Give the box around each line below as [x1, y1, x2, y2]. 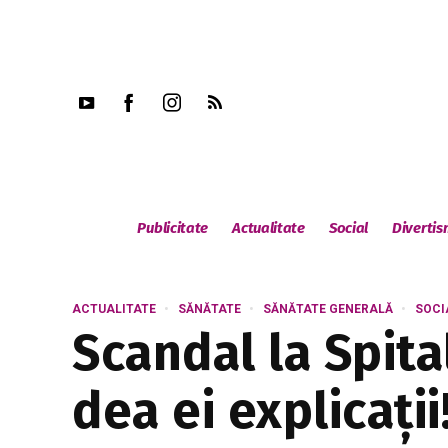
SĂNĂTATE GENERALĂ [263, 302, 393, 316]
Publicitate [137, 219, 209, 237]
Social [328, 219, 369, 237]
